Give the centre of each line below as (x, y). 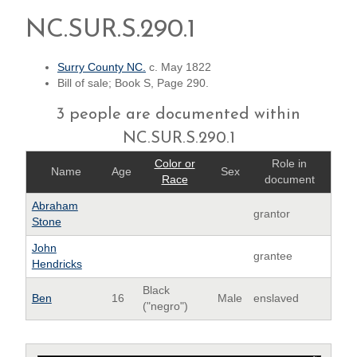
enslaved (276, 298)
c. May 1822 (178, 68)
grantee (273, 256)
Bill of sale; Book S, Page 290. (133, 84)
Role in (289, 163)
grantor (271, 214)
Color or (175, 163)
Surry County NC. (102, 68)
